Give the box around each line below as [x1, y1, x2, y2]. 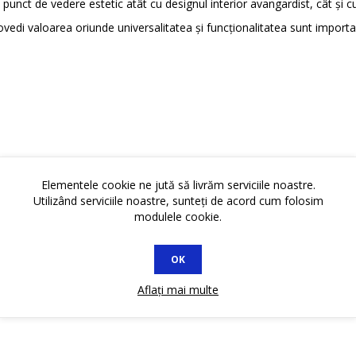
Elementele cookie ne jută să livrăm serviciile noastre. [41, 176, 315, 192]
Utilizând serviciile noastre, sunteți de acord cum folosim [33, 192, 323, 208]
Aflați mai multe [137, 281, 219, 297]
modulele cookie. [134, 208, 222, 224]
